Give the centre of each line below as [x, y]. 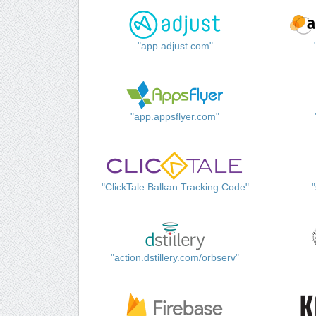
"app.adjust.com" [175, 46]
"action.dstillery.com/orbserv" [175, 258]
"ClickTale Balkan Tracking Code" [175, 187]
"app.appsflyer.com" [175, 117]
